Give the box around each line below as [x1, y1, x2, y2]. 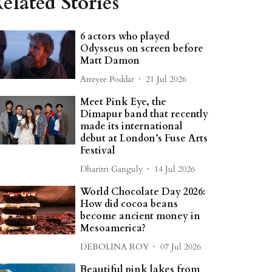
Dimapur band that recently [80, 107, 209, 121]
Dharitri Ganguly [80, 163, 143, 175]
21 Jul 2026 [146, 73, 187, 85]
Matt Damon [80, 54, 140, 67]
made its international [80, 120, 183, 133]
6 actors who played [80, 30, 170, 43]
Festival [80, 144, 116, 157]
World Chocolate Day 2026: [80, 185, 206, 199]
